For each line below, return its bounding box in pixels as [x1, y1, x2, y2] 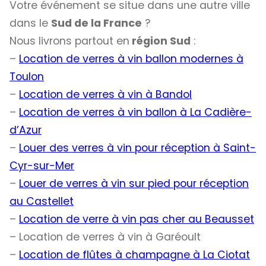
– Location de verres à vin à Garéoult [9, 230, 201, 245]
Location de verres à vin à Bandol [19, 87, 192, 102]
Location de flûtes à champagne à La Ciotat [19, 248, 250, 262]
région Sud [129, 34, 191, 49]
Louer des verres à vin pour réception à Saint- [19, 141, 256, 156]
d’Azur [9, 123, 42, 138]
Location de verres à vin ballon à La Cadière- [19, 105, 252, 120]
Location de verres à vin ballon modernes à [19, 52, 243, 66]
